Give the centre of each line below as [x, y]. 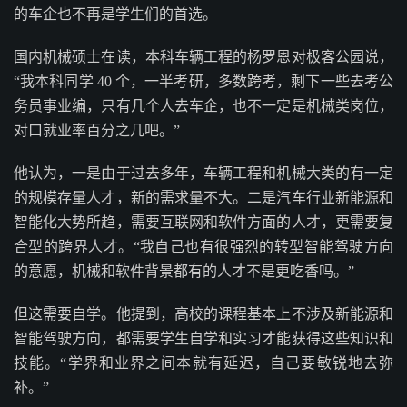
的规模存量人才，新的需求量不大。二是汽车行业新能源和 [203, 198]
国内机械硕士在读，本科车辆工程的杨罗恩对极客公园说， [203, 57]
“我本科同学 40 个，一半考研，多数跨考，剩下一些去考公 [203, 81]
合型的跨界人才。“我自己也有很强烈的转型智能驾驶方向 [203, 247]
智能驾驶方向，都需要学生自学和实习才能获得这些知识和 [203, 338]
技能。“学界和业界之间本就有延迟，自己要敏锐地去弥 [203, 363]
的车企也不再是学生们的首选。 [115, 14]
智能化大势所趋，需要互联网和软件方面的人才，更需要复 [203, 222]
